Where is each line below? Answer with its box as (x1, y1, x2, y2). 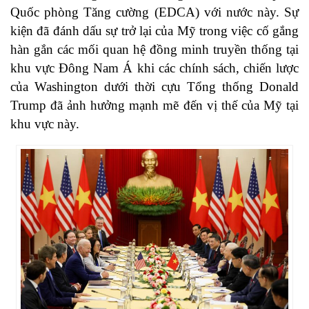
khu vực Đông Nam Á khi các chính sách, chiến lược (10, 61, 299, 76)
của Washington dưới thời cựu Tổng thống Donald (10, 79, 299, 94)
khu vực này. (10, 117, 79, 132)
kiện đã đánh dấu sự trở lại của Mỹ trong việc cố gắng (10, 23, 299, 39)
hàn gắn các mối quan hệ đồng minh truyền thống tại (10, 42, 299, 57)
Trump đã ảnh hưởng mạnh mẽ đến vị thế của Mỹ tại (10, 98, 299, 113)
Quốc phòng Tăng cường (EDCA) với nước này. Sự (10, 5, 299, 20)
